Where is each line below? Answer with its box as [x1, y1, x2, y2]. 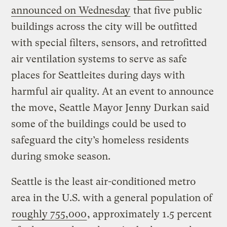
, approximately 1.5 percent [87, 208, 212, 220]
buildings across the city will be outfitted [11, 21, 198, 33]
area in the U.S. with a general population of [11, 192, 213, 204]
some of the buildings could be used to [11, 118, 186, 130]
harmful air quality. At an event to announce [11, 86, 214, 98]
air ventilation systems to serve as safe [11, 53, 187, 65]
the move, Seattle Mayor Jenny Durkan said [11, 102, 210, 114]
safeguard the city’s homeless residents [11, 134, 190, 146]
